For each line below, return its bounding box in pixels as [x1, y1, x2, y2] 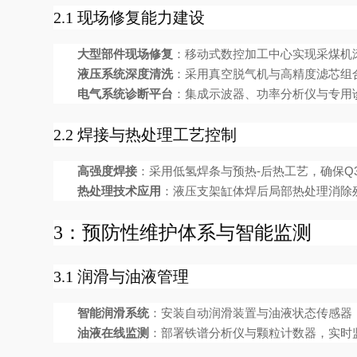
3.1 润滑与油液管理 [53, 268, 190, 285]
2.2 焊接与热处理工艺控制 [53, 126, 237, 143]
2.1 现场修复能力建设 [53, 9, 206, 26]
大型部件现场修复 [77, 47, 174, 61]
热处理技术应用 [77, 184, 162, 198]
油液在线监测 [77, 326, 150, 339]
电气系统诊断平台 [77, 87, 174, 100]
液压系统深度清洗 [77, 67, 174, 80]
